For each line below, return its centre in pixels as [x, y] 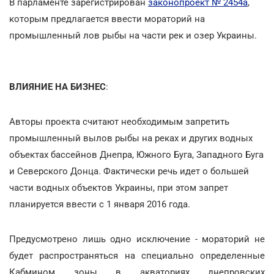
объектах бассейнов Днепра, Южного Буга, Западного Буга [136, 154]
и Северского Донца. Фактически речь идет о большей [129, 171]
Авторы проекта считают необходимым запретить [119, 121]
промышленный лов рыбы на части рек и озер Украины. [133, 35]
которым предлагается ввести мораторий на [107, 19]
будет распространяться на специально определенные [137, 255]
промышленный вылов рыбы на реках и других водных [131, 138]
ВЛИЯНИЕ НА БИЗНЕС [57, 87]
